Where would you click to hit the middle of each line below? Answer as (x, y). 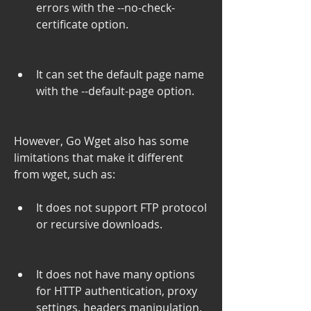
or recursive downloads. (99, 225)
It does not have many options (116, 275)
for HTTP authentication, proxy (117, 291)
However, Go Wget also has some (101, 141)
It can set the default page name (120, 75)
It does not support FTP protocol (121, 208)
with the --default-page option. (115, 91)
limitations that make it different (99, 158)
